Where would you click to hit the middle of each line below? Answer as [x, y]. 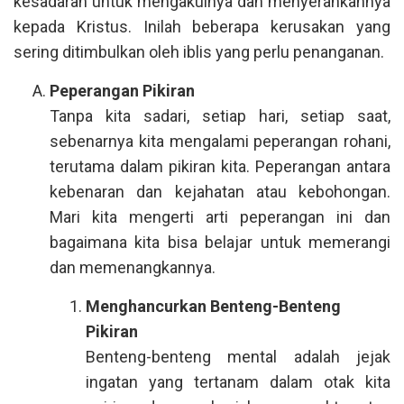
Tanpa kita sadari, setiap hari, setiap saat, [220, 116]
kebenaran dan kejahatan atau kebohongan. [220, 192]
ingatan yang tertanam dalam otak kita [238, 382]
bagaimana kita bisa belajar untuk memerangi [220, 242]
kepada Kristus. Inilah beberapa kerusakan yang [202, 27]
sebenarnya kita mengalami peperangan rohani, [220, 141]
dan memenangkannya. [133, 267]
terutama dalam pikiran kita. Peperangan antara [220, 166]
